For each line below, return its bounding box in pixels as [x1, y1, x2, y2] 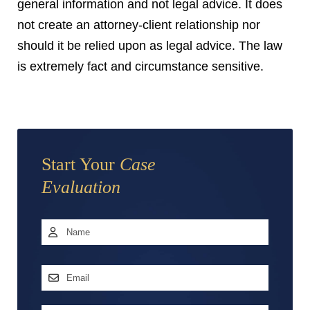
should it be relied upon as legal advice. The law [17, 39, 282, 53]
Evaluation [42, 177, 120, 197]
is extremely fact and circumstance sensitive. [17, 60, 264, 73]
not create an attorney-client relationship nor [17, 18, 260, 32]
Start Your [42, 154, 120, 174]
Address [41, 289, 86, 301]
